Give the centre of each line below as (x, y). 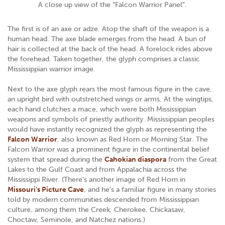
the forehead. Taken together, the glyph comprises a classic (104, 59)
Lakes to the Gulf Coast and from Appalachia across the (97, 169)
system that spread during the (56, 159)
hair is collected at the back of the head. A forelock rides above (110, 49)
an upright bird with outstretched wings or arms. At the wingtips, (110, 99)
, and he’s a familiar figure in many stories (150, 189)
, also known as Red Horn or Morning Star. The (133, 139)
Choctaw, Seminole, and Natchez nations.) (76, 219)
